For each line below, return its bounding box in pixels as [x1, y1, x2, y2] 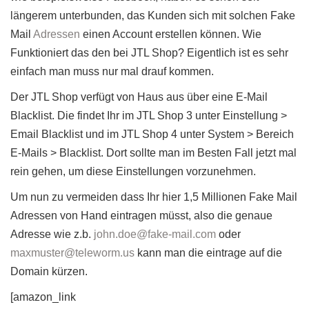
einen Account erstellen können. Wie [83, 28, 261, 40]
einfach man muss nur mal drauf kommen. [10, 65, 214, 77]
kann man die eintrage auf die [134, 246, 282, 259]
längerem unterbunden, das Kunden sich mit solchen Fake [10, 9, 295, 21]
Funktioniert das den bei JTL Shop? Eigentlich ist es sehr [10, 46, 288, 59]
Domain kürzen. [10, 265, 88, 277]
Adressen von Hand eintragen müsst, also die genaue [10, 209, 272, 221]
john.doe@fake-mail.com [94, 228, 216, 240]
